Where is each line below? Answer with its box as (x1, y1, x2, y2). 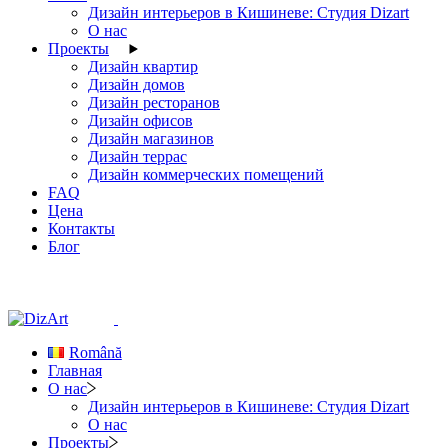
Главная (48, 362, 102, 380)
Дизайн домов (88, 76, 185, 93)
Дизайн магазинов (88, 130, 214, 147)
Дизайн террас (88, 148, 187, 165)
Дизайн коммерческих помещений (88, 166, 324, 183)
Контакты (48, 220, 115, 237)
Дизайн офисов (88, 112, 193, 129)
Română (68, 344, 122, 362)
